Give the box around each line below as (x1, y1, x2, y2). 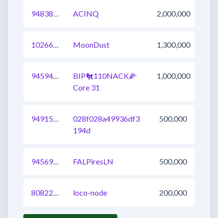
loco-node (73, 188, 107, 197)
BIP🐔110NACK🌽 (73, 71, 137, 80)
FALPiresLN (73, 157, 113, 166)
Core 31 (73, 83, 100, 92)
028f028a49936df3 (73, 114, 140, 123)
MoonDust (73, 40, 109, 49)
